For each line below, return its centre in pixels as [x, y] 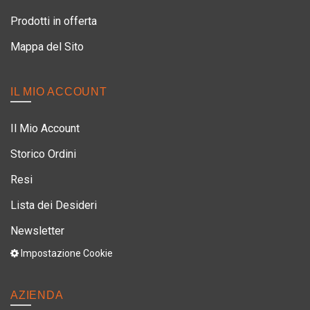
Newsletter [37, 230]
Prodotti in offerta [54, 21]
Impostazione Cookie [66, 253]
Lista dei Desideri [54, 205]
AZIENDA [37, 295]
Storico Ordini [43, 154]
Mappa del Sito [47, 46]
